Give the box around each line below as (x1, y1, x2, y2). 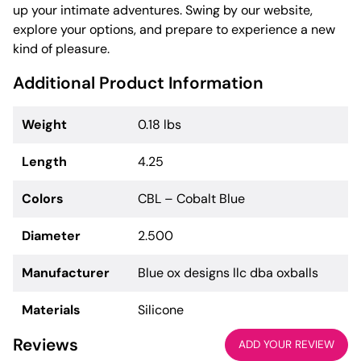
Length (22, 152, 68, 170)
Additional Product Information (13, 71, 263, 93)
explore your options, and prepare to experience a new (13, 20, 335, 38)
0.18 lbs (138, 115, 182, 133)
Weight (22, 115, 68, 133)
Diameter (22, 226, 81, 244)
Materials (22, 301, 81, 318)
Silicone (138, 301, 185, 318)
